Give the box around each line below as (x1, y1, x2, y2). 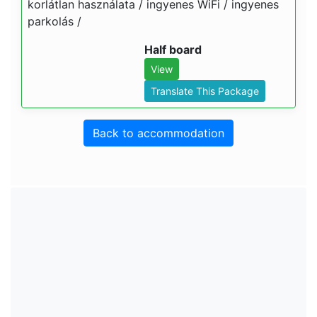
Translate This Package (151, 85, 259, 97)
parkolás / (28, 14, 81, 28)
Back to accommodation (93, 126, 224, 140)
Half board (144, 42, 202, 57)
